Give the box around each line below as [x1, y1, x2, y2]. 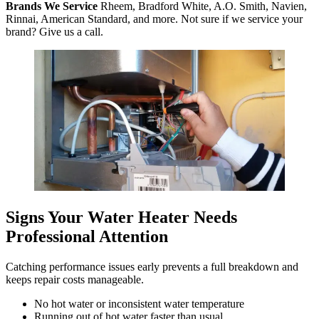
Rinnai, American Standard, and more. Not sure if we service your [6, 12, 303, 25]
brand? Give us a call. [6, 25, 103, 38]
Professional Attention [6, 226, 168, 246]
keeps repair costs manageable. [6, 273, 144, 286]
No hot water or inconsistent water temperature [34, 297, 244, 310]
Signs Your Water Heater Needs [6, 207, 237, 226]
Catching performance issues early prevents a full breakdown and [6, 260, 298, 273]
